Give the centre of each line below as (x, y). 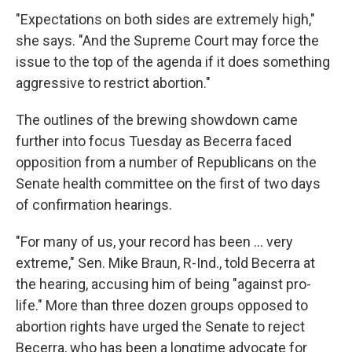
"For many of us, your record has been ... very (154, 242)
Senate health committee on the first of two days (168, 183)
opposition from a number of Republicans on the (166, 162)
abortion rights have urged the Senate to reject (160, 326)
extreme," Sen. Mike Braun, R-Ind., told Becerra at (165, 263)
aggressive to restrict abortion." (113, 83)
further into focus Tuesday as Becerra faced (154, 141)
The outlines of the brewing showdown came (157, 120)
